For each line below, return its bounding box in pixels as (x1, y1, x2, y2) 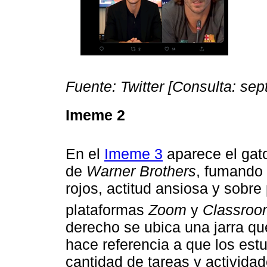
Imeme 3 (104, 145, 163, 162)
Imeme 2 (66, 106, 129, 123)
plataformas (66, 201, 148, 218)
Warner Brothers (86, 162, 196, 179)
